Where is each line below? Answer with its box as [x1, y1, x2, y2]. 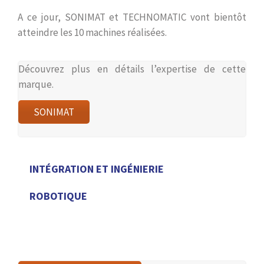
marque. [18, 78, 54, 91]
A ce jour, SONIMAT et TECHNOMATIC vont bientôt [18, 11, 246, 24]
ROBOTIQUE [29, 189, 87, 203]
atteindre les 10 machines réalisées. [18, 26, 167, 39]
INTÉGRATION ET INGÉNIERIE [29, 162, 164, 176]
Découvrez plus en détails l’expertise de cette [18, 62, 246, 76]
